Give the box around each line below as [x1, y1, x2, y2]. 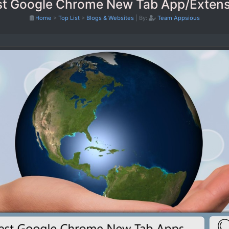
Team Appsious [157, 14, 200, 21]
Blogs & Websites [86, 14, 134, 21]
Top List [58, 14, 80, 21]
